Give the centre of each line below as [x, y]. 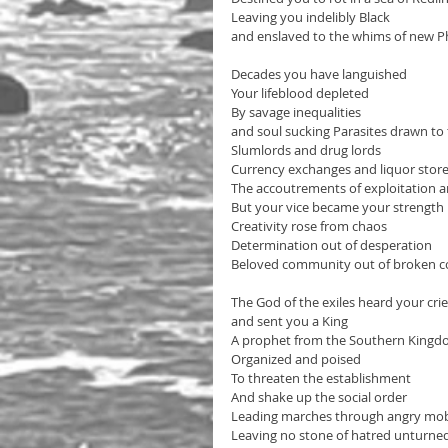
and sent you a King [289, 320]
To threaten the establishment [321, 377]
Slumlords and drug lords [306, 149]
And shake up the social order [319, 396]
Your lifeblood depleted [300, 92]
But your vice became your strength [337, 206]
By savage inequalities [297, 111]
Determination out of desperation [333, 244]
